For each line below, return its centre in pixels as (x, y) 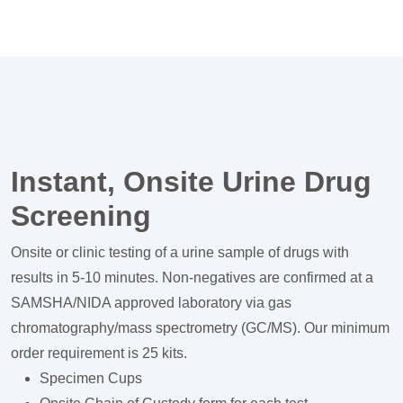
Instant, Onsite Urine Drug (191, 182)
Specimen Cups (91, 378)
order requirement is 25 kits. (99, 353)
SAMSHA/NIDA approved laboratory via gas (151, 303)
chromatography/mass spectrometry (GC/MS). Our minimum (200, 328)
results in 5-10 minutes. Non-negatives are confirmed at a (192, 278)
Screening (81, 216)
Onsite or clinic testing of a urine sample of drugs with (180, 252)
